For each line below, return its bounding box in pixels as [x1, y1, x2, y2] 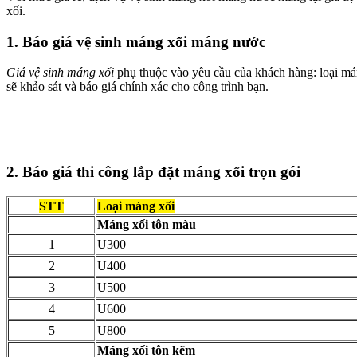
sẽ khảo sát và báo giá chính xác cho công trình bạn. [6, 80, 269, 94]
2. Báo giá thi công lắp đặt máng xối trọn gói [6, 163, 300, 181]
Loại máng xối [97, 198, 175, 213]
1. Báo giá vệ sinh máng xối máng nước [6, 33, 265, 50]
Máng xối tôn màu [97, 217, 196, 231]
